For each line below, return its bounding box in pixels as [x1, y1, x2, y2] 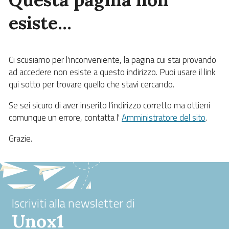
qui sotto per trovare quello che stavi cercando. [9, 77, 174, 91]
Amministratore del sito [122, 110, 205, 124]
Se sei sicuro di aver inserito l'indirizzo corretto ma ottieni [9, 98, 210, 112]
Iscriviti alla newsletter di [12, 194, 135, 212]
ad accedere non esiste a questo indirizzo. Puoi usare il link [9, 65, 216, 79]
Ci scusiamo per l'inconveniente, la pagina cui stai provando [9, 53, 216, 66]
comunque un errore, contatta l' [9, 110, 122, 124]
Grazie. [9, 131, 32, 145]
